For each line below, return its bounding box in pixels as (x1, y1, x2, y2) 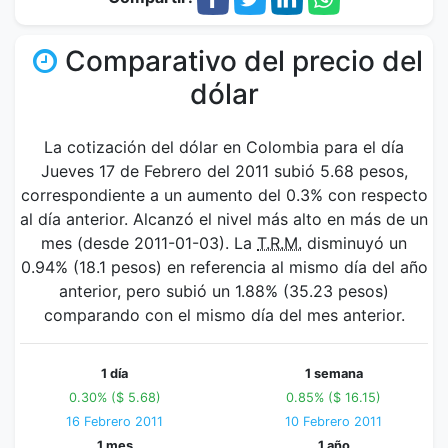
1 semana (304, 366, 363, 381)
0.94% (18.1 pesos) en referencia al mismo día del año (20, 257, 428, 277)
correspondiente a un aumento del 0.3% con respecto (20, 185, 428, 205)
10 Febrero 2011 (285, 414, 382, 429)
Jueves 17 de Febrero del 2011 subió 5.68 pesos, (40, 161, 408, 181)
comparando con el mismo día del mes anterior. (43, 305, 405, 325)
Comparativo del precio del (64, 44, 423, 78)
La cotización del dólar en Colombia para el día (44, 137, 404, 157)
